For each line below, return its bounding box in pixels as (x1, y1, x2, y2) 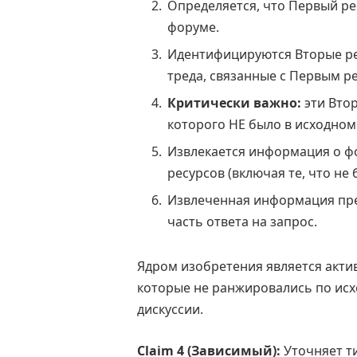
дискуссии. (137, 300, 203, 318)
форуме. (167, 18, 219, 37)
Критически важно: (167, 94, 301, 112)
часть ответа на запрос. (167, 213, 317, 231)
